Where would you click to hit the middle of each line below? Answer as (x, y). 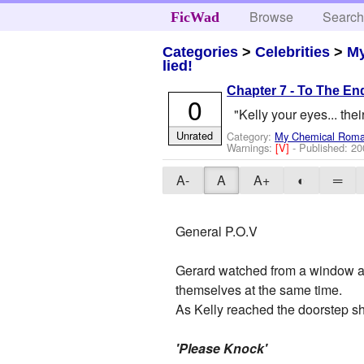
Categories (201, 52)
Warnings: (251, 147)
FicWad (195, 17)
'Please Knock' (222, 349)
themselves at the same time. (259, 290)
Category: (251, 136)
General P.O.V (217, 232)
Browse (272, 17)
